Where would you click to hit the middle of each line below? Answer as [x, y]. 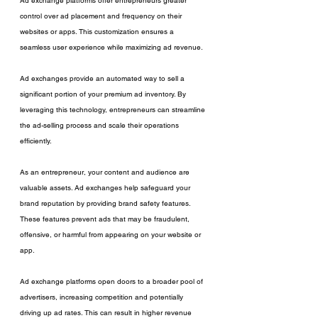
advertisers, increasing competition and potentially [103, 297]
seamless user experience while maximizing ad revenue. [111, 47]
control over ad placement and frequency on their [102, 16]
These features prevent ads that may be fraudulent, [106, 219]
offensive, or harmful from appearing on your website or [111, 235]
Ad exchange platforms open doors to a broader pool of [113, 281]
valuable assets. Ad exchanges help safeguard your [106, 188]
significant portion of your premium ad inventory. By [104, 94]
